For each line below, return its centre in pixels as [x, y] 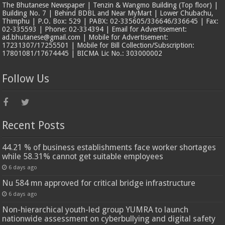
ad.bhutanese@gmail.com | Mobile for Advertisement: [85, 37]
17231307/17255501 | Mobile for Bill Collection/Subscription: [98, 45]
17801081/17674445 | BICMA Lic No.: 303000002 [82, 53]
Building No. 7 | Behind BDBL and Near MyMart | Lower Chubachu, [108, 13]
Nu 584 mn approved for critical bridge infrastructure [99, 183]
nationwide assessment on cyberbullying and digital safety [109, 219]
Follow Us [26, 79]
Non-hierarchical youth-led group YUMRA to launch [95, 210]
